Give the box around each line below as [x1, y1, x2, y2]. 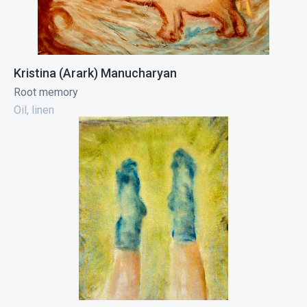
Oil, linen [13, 103, 54, 116]
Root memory [13, 85, 78, 99]
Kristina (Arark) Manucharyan [13, 65, 177, 80]
